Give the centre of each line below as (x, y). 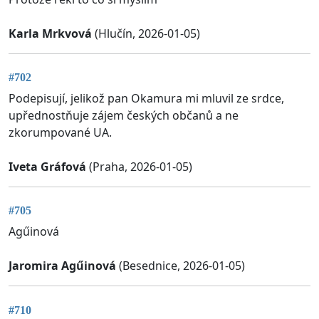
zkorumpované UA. (60, 133)
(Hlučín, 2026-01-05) (146, 33)
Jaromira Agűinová (62, 266)
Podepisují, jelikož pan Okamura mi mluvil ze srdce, (146, 99)
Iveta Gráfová (47, 167)
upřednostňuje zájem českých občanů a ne (124, 116)
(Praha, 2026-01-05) (139, 167)
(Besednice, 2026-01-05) (181, 266)
